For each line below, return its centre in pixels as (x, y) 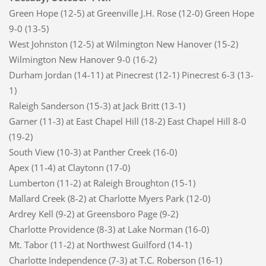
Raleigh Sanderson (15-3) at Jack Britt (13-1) (97, 105)
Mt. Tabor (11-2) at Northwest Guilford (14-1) (100, 244)
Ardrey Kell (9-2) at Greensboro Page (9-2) (93, 213)
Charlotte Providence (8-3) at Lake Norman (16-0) (109, 229)
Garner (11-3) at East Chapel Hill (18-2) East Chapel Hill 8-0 (127, 121)
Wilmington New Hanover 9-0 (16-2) (84, 59)
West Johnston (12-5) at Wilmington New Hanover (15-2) (123, 44)
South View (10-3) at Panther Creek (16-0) (93, 152)
